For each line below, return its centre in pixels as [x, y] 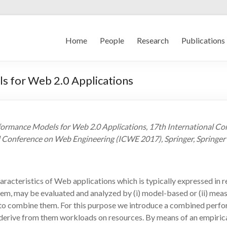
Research [153, 40]
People [112, 40]
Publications [203, 40]
